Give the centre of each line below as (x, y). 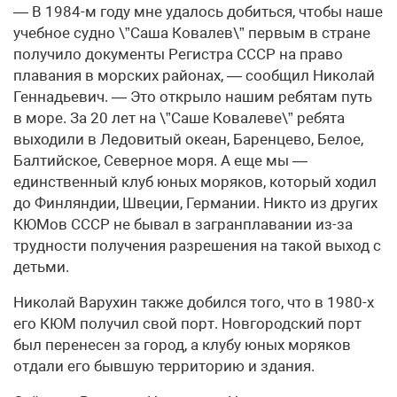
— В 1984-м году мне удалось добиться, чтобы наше (198, 12)
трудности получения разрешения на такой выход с (197, 246)
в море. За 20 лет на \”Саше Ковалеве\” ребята (179, 118)
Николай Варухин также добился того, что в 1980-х (194, 303)
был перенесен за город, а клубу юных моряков (182, 345)
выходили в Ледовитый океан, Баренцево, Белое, (188, 140)
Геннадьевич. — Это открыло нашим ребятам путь (193, 97)
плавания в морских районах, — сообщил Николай (194, 76)
